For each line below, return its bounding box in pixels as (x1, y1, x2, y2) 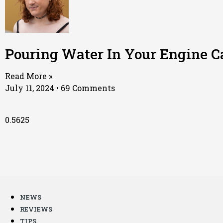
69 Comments (59, 83, 115, 94)
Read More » (5, 71, 52, 82)
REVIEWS (20, 205, 52, 214)
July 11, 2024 (5, 83, 56, 94)
